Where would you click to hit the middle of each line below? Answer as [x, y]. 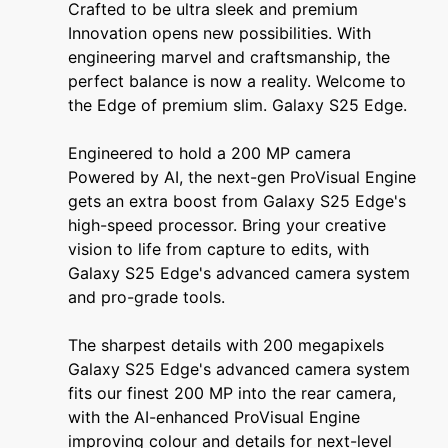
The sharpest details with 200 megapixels [226, 345]
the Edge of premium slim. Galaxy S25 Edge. [237, 105]
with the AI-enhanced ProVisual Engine [214, 417]
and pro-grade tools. [146, 297]
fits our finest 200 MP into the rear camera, [232, 393]
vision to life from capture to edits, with [218, 249]
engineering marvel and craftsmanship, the [229, 57]
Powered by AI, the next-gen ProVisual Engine [242, 177]
